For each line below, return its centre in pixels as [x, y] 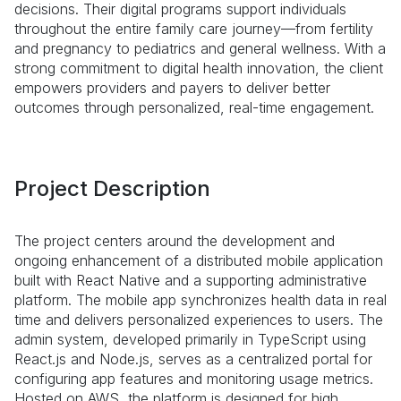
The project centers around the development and [175, 241]
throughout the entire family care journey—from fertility [194, 29]
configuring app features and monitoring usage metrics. [194, 379]
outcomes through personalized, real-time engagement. [194, 107]
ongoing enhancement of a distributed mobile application [199, 260]
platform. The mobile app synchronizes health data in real [200, 300]
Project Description [112, 188]
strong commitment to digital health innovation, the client [199, 68]
